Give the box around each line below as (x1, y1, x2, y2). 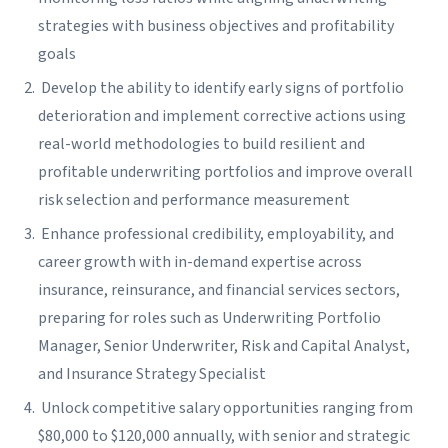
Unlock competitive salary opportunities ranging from (38, 397, 413, 420)
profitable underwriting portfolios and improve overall (38, 161, 413, 184)
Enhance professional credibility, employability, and (38, 223, 394, 246)
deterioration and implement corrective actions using (38, 105, 406, 128)
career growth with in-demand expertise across (38, 251, 362, 274)
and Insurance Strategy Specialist (38, 363, 269, 386)
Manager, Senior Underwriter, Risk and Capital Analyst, (38, 335, 410, 358)
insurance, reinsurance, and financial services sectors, (38, 279, 400, 302)
